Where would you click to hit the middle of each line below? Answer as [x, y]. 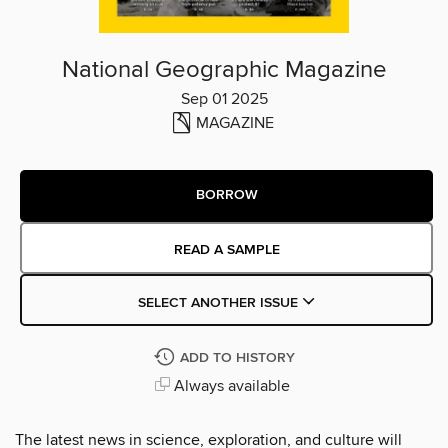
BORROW [226, 195]
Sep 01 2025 [224, 98]
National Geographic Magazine [224, 69]
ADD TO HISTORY [237, 357]
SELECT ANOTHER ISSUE [219, 302]
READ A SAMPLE [226, 249]
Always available [229, 385]
